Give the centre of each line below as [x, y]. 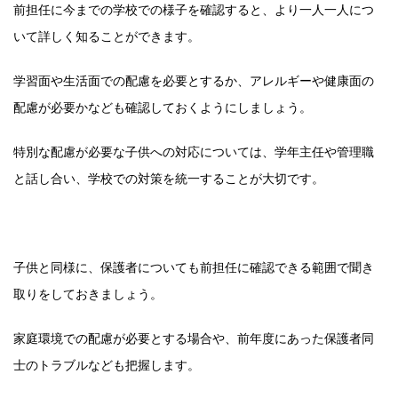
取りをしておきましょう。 [88, 293]
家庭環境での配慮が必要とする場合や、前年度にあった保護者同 [194, 338]
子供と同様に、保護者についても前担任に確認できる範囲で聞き [194, 267]
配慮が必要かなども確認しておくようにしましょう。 [163, 107]
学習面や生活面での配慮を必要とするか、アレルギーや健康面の [194, 80]
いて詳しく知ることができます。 [107, 36]
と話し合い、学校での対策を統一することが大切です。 [169, 178]
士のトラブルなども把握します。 [107, 364]
